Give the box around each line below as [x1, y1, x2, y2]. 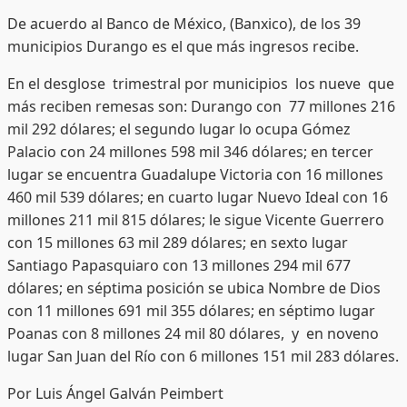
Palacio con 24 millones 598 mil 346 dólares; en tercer [7, 141, 373, 162]
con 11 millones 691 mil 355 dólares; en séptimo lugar [7, 300, 379, 321]
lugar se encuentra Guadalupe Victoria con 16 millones [7, 164, 383, 184]
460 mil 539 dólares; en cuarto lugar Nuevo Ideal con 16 [7, 186, 388, 207]
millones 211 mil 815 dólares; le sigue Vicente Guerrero [7, 209, 384, 230]
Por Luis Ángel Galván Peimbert [7, 382, 223, 403]
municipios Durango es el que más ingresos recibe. [7, 35, 359, 56]
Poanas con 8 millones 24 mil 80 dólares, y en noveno [7, 323, 379, 343]
